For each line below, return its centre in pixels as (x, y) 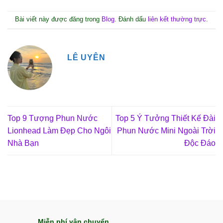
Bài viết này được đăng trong (58, 19)
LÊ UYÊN (86, 57)
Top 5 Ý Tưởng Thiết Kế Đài (166, 118)
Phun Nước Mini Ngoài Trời (166, 131)
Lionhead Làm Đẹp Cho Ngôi (59, 131)
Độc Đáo (200, 143)
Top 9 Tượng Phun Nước (53, 118)
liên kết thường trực (177, 19)
